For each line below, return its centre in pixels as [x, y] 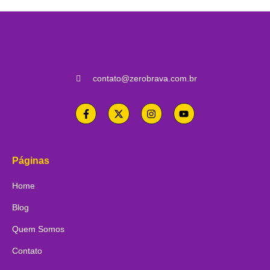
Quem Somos [38, 229]
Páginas [31, 161]
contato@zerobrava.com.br [145, 79]
